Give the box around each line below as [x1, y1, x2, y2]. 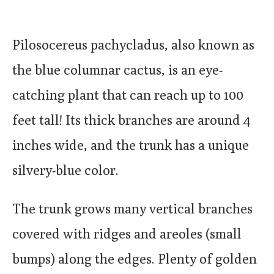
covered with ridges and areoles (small [12, 226, 242, 242]
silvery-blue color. [12, 162, 119, 178]
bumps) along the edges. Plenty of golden [12, 251, 257, 267]
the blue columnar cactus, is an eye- [12, 62, 223, 78]
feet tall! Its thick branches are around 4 [12, 112, 251, 128]
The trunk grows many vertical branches [12, 201, 253, 217]
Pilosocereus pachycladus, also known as [12, 37, 254, 53]
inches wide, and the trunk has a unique [12, 137, 249, 153]
